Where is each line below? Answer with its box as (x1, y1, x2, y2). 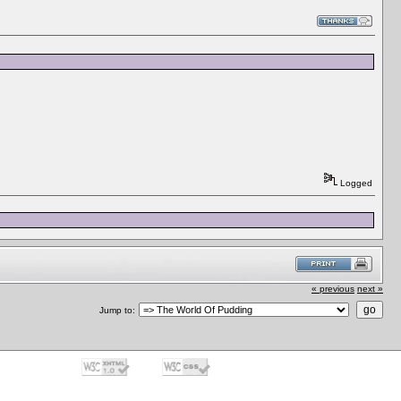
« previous (311, 283, 354, 294)
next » (357, 283, 383, 294)
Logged (337, 177, 372, 188)
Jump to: (99, 304, 135, 315)
